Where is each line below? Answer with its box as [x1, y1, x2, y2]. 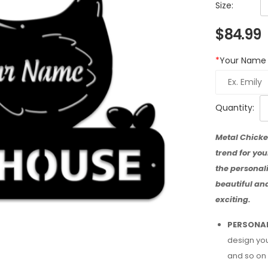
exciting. [215, 194, 251, 205]
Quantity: [215, 102, 254, 114]
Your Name [220, 54, 266, 66]
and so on [227, 250, 266, 261]
